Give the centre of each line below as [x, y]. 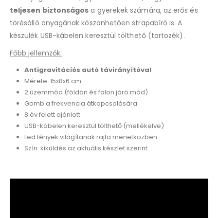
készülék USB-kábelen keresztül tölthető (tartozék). [97, 35]
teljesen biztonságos [49, 10]
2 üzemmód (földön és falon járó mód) [86, 92]
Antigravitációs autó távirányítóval [88, 70]
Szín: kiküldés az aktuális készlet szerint [86, 148]
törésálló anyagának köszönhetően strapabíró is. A [96, 23]
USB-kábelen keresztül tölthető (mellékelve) [94, 126]
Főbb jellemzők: [36, 53]
